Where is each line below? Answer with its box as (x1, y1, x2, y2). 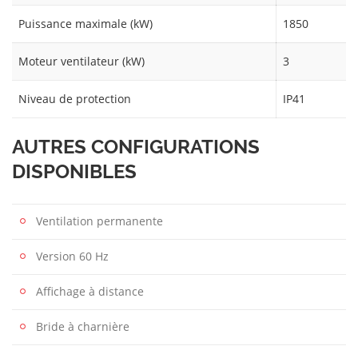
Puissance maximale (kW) (18, 16, 153, 32)
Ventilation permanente (36, 213, 163, 229)
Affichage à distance (36, 284, 144, 300)
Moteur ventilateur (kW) (18, 54, 145, 70)
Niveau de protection (18, 91, 131, 107)
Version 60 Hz (36, 249, 109, 265)
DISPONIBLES (12, 160, 137, 184)
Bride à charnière (36, 319, 129, 335)
